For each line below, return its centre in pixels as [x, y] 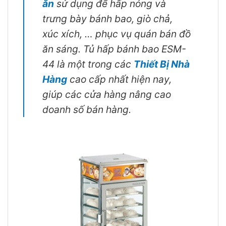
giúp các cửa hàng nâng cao [107, 94]
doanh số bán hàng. [87, 109]
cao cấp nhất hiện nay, [119, 79]
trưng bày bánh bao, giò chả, [107, 18]
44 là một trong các [88, 64]
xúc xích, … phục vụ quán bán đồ [117, 34]
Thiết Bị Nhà [162, 64]
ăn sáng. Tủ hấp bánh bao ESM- [114, 49]
